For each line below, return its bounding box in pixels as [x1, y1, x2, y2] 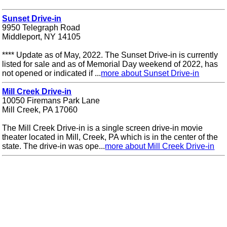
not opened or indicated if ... [2, 68, 101, 78]
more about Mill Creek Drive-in [105, 141, 215, 150]
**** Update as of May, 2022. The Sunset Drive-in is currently [2, 50, 218, 59]
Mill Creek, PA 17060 [2, 105, 78, 114]
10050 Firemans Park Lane [2, 96, 100, 105]
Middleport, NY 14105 [2, 32, 81, 41]
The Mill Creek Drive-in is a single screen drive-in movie [2, 123, 203, 132]
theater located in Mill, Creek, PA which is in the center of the [2, 132, 218, 141]
